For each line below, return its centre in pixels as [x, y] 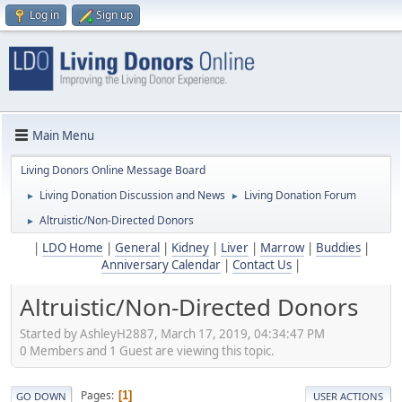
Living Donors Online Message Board [113, 170]
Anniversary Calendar [161, 265]
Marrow [282, 248]
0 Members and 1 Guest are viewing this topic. [147, 350]
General [137, 248]
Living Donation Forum [300, 196]
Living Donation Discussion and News [132, 196]
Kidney [190, 248]
